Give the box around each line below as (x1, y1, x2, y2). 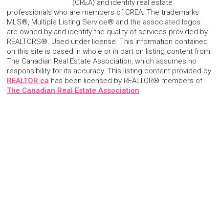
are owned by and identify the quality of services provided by (7, 27, 208, 36)
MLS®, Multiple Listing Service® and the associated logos (7, 17, 200, 26)
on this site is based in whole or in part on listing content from (7, 46, 210, 56)
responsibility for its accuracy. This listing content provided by (7, 66, 211, 75)
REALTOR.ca (7, 76, 49, 85)
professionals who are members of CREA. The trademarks (7, 7, 199, 17)
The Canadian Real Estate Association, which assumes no (7, 56, 197, 66)
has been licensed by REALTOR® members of (49, 76, 202, 85)
